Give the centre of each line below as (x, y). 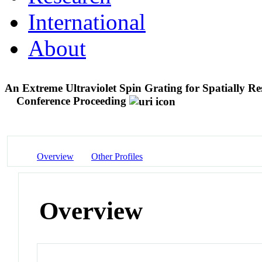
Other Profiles (117, 156)
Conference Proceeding (71, 101)
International (87, 22)
